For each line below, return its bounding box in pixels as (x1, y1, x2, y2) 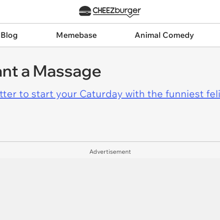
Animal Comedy (135, 30, 194, 40)
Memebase (55, 30, 97, 40)
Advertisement (89, 148, 131, 155)
